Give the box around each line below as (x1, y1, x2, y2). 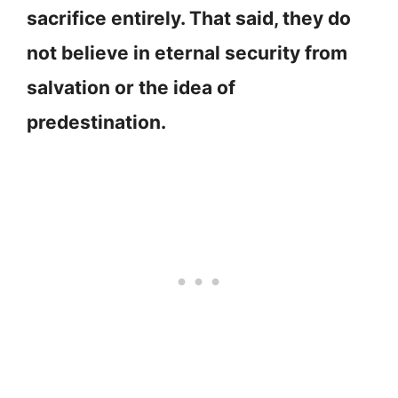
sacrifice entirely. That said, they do (27, 7, 351, 30)
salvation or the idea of (27, 76, 235, 99)
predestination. (27, 111, 171, 134)
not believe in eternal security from (27, 42, 347, 65)
